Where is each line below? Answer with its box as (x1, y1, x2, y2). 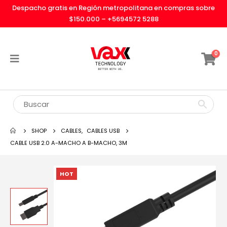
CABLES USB (87, 127, 120, 135)
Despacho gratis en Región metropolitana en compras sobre (12, 3, 215, 13)
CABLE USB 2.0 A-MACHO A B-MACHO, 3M (10, 139, 127, 147)
